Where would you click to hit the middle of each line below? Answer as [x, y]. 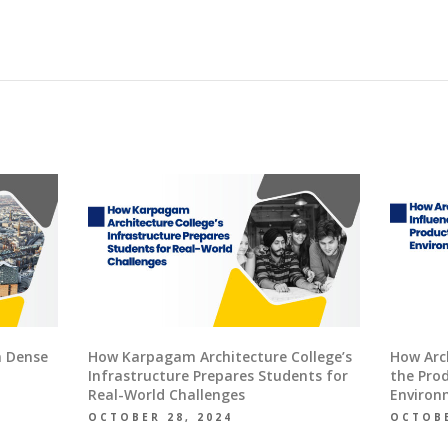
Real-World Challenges [166, 395]
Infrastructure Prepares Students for [217, 376]
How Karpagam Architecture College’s [219, 357]
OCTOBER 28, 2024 [160, 417]
